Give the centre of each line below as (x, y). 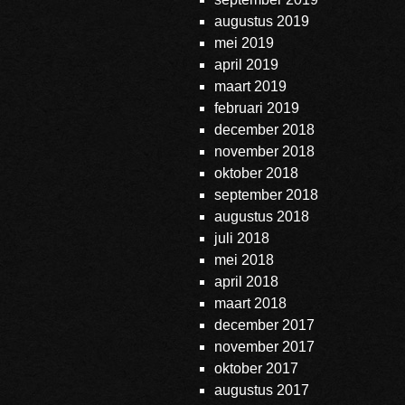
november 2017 (264, 347)
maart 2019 (250, 86)
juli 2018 (242, 238)
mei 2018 (244, 260)
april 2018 (246, 282)
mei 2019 (244, 43)
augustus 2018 (262, 217)
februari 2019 (257, 108)
